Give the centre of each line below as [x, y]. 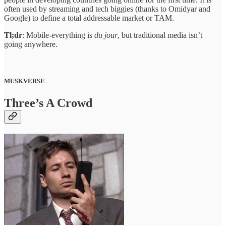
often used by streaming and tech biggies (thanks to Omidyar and [107, 9]
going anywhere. [31, 44]
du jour [106, 35]
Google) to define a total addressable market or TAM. [90, 18]
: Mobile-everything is [58, 35]
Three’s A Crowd [48, 103]
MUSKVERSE [24, 81]
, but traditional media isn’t [160, 35]
